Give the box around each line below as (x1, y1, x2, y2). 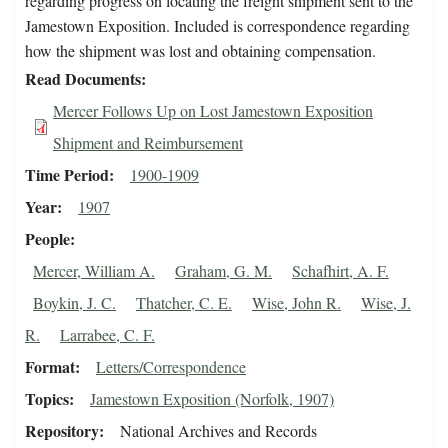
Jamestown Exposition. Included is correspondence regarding (25, 15, 410, 37)
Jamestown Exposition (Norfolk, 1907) (90, 388, 334, 410)
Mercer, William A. (33, 260, 155, 282)
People (25, 227, 70, 251)
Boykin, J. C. (33, 292, 116, 314)
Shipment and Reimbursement (53, 132, 243, 154)
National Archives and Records (120, 420, 317, 442)
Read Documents (25, 67, 141, 91)
